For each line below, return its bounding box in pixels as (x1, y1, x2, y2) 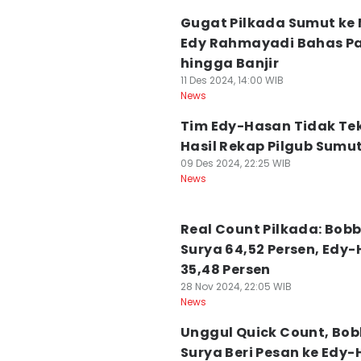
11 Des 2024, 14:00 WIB (180, 73, 284, 87)
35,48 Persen (180, 260, 271, 279)
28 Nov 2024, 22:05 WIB (180, 280, 292, 293)
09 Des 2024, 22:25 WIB (180, 156, 291, 170)
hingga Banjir (180, 54, 280, 73)
